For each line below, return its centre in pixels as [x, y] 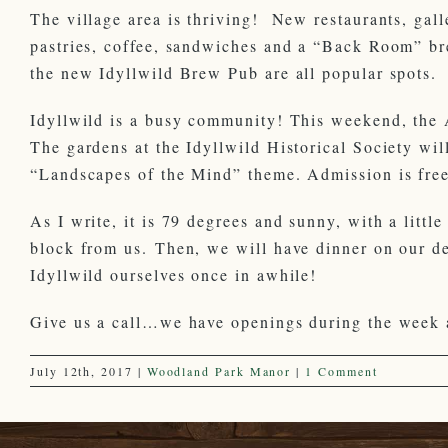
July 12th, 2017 [81, 370]
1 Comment [341, 370]
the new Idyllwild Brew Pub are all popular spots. [234, 72]
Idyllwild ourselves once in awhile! [174, 274]
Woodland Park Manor [219, 370]
